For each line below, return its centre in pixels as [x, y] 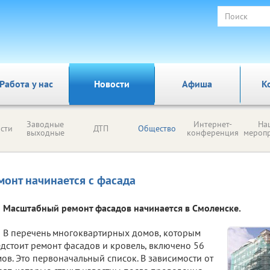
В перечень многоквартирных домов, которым [102, 233]
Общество [157, 128]
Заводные [45, 124]
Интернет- [212, 124]
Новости [111, 84]
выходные [45, 133]
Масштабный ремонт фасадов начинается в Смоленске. [122, 208]
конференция [212, 133]
